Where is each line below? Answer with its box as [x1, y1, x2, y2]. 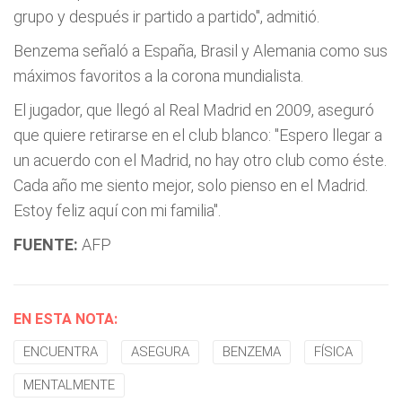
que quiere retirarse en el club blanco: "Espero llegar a [13, 126, 382, 144]
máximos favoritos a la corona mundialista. [13, 66, 303, 85]
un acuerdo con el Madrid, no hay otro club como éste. [13, 151, 387, 170]
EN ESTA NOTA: [13, 310, 118, 328]
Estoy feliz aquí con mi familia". [13, 201, 221, 220]
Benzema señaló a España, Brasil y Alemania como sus [13, 41, 388, 60]
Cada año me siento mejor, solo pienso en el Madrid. [13, 176, 368, 195]
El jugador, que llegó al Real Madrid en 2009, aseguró [13, 100, 374, 119]
